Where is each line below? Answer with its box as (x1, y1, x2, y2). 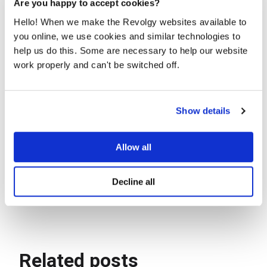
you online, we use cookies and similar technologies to (14, 30, 240, 41)
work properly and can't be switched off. (14, 59, 179, 70)
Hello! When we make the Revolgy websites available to (14, 16, 247, 27)
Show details (176, 105, 231, 116)
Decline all (112, 176, 155, 187)
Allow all (116, 141, 151, 152)
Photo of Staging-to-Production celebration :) (12, 181, 194, 193)
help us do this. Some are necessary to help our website (14, 45, 248, 55)
